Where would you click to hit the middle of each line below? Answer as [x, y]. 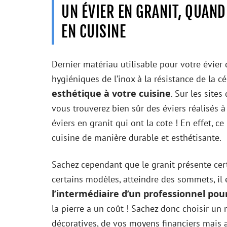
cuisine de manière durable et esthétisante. [137, 137]
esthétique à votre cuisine [111, 93]
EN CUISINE [93, 31]
